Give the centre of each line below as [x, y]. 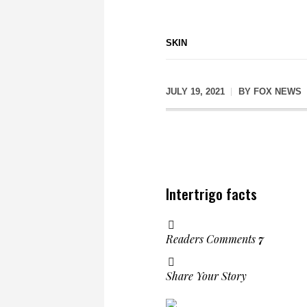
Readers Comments [212, 238]
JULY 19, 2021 [195, 91]
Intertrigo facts [211, 193]
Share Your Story [206, 275]
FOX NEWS [278, 91]
